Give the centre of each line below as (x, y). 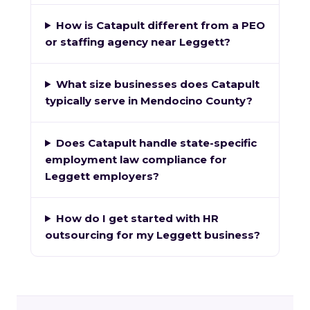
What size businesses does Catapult (157, 84)
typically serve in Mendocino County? (149, 100)
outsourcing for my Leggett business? (153, 235)
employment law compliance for (136, 159)
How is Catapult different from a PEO (160, 25)
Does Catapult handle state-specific (156, 143)
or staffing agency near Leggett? (138, 42)
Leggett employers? (102, 176)
